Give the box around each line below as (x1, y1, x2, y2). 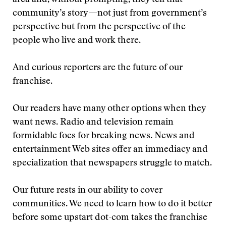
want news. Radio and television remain (13, 118, 174, 127)
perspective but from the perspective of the (13, 23, 186, 32)
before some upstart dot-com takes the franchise (13, 213, 207, 222)
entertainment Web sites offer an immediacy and (13, 145, 208, 154)
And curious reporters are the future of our (13, 64, 183, 73)
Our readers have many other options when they (13, 104, 206, 114)
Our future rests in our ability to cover (13, 186, 162, 195)
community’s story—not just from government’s (13, 9, 207, 18)
